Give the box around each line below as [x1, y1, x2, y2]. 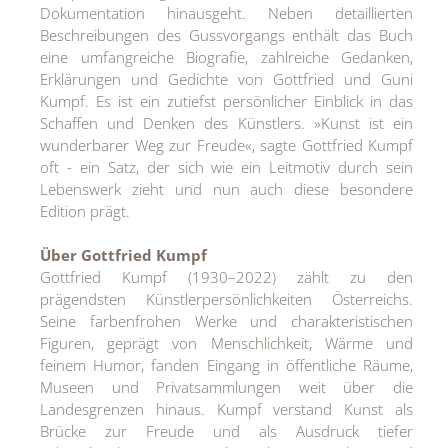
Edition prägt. [40, 200, 130, 221]
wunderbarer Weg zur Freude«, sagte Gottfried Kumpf [40, 134, 413, 155]
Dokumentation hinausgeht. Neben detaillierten [40, 2, 413, 23]
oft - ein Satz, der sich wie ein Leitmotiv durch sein [40, 156, 413, 177]
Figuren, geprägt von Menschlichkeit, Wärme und [40, 332, 413, 353]
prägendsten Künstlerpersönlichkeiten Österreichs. [40, 288, 413, 309]
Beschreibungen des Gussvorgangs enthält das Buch [40, 24, 413, 45]
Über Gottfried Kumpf [40, 244, 207, 265]
